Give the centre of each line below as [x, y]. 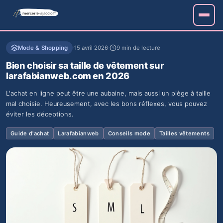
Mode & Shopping [43, 48]
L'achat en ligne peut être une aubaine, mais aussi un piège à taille [108, 93]
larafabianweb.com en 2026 [68, 76]
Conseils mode [129, 133]
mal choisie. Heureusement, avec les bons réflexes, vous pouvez [107, 104]
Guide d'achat [30, 133]
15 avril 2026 [91, 48]
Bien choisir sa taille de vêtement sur [85, 65]
